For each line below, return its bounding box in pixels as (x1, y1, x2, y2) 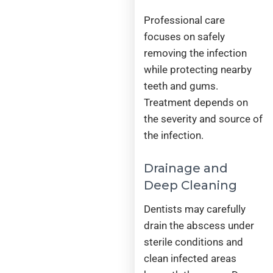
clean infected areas (144, 252, 237, 264)
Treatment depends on (144, 96, 249, 109)
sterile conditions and (144, 235, 244, 248)
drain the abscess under (144, 219, 255, 232)
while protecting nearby (144, 63, 252, 76)
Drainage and (144, 160, 229, 175)
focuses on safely (144, 30, 225, 43)
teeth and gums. (144, 80, 219, 93)
